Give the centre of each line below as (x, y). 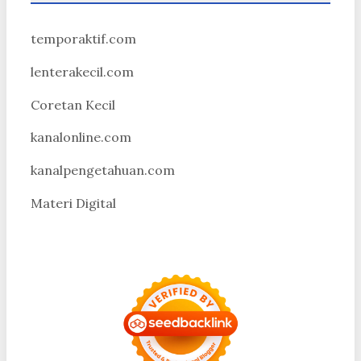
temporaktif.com (83, 38)
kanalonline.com (81, 137)
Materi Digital (73, 203)
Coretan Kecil (73, 104)
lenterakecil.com (82, 71)
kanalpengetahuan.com (103, 170)
